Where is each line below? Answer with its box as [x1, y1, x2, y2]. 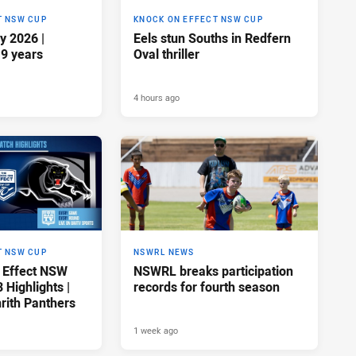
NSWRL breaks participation [133, 261, 293, 280]
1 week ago [133, 323, 178, 336]
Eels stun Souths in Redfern [133, 29, 291, 47]
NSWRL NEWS [133, 246, 195, 257]
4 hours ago [133, 91, 180, 103]
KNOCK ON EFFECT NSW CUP [133, 14, 263, 25]
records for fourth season [133, 277, 280, 296]
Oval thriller [133, 44, 199, 63]
